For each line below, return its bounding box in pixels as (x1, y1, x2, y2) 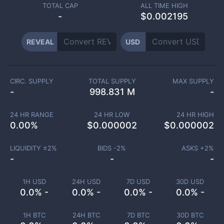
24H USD (71, 177, 100, 185)
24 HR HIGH (176, 110, 214, 118)
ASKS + (181, 144, 204, 152)
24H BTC (72, 211, 100, 219)
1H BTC (22, 211, 45, 219)
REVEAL (26, 37, 54, 46)
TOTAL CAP (42, 1, 78, 9)
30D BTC (176, 211, 203, 219)
